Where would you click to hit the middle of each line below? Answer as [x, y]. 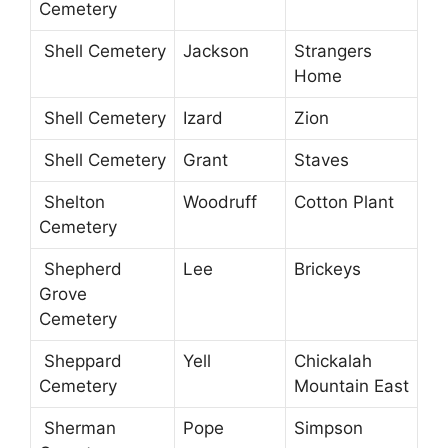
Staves [321, 160]
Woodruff [220, 202]
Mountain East [351, 386]
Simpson [328, 428]
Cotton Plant [344, 202]
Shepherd [80, 269]
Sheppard [80, 361]
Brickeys [327, 269]
